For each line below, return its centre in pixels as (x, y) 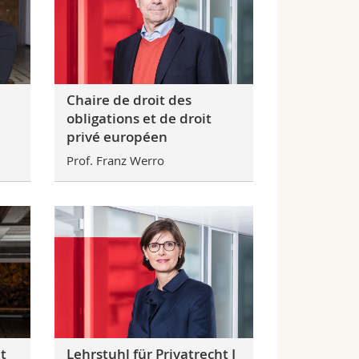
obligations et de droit (139, 119)
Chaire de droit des (129, 100)
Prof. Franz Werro (116, 160)
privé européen (117, 137)
